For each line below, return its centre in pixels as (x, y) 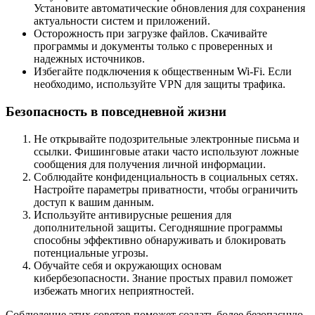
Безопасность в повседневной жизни (116, 112)
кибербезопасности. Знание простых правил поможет (163, 278)
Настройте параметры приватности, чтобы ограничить (166, 189)
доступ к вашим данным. (94, 202)
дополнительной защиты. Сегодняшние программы (158, 227)
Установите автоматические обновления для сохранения (169, 8)
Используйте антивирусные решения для (133, 214)
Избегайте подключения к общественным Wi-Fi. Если (163, 72)
